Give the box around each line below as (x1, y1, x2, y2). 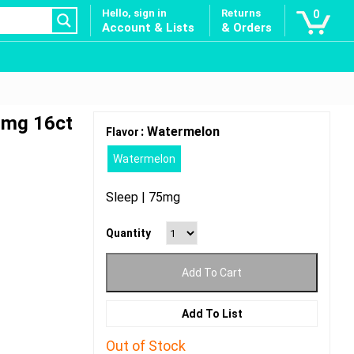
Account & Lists (102, 21, 194, 35)
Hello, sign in (102, 7, 167, 19)
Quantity (106, 227, 151, 239)
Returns (221, 7, 261, 19)
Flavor (106, 126, 139, 138)
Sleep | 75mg (106, 190, 180, 205)
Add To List (181, 307, 243, 320)
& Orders (221, 21, 272, 35)
